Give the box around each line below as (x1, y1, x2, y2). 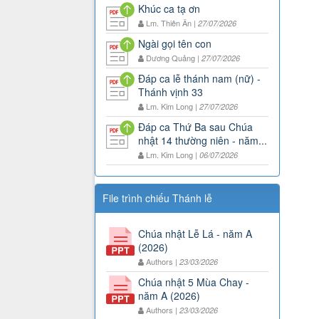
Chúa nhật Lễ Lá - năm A (138, 226, 252, 241)
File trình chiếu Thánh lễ (103, 191, 212, 206)
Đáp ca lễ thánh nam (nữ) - (138, 71, 261, 86)
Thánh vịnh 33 (138, 85, 203, 100)
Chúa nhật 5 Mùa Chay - (138, 275, 249, 290)
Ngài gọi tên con (138, 36, 211, 51)
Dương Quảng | (146, 52, 202, 64)
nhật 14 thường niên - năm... (138, 133, 267, 148)
